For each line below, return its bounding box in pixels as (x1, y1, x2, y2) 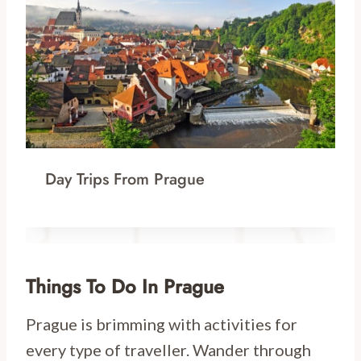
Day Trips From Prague (45, 168, 205, 192)
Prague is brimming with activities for (26, 314, 297, 334)
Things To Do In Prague (26, 272, 224, 301)
